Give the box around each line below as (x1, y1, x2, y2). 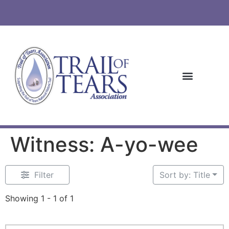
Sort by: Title (159, 170, 211, 180)
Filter (34, 170, 54, 180)
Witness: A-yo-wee (10, 132, 198, 157)
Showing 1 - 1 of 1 (5, 193, 74, 204)
